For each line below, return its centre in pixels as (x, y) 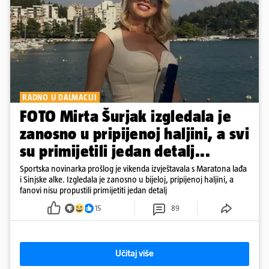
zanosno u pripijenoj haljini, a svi (134, 134)
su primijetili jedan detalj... (115, 151)
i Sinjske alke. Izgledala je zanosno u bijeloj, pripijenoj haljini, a (127, 180)
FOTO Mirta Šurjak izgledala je (125, 116)
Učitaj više (134, 254)
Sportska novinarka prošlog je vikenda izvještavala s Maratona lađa (133, 169)
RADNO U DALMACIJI (60, 98)
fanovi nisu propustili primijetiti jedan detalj (93, 190)
